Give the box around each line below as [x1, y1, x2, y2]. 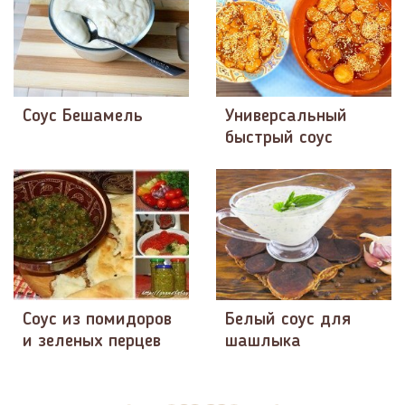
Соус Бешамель [23, 107, 143, 126]
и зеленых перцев [23, 333, 161, 352]
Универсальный [225, 107, 347, 126]
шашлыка [225, 333, 301, 352]
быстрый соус [225, 128, 333, 147]
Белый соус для [225, 311, 351, 330]
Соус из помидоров [23, 311, 172, 330]
